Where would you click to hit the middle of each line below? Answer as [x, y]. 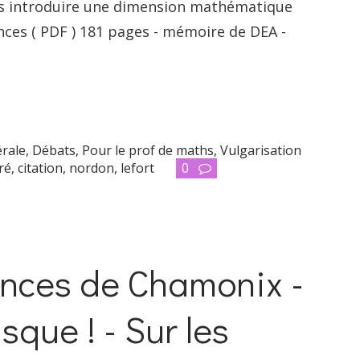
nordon [92, 168]
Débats [54, 150]
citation [40, 168]
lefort [137, 168]
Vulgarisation [261, 150]
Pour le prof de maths [148, 150]
